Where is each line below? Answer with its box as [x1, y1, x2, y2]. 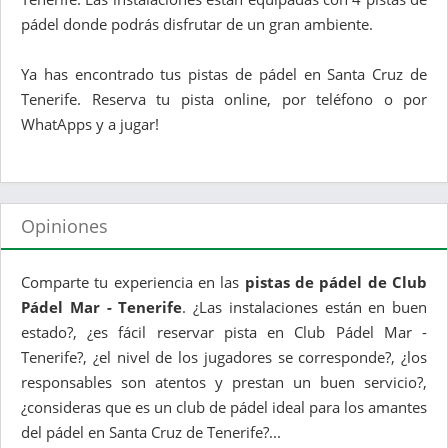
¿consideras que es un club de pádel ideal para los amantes [21, 397, 427, 418]
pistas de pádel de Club [244, 272, 428, 293]
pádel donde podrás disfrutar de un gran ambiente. [21, 14, 373, 35]
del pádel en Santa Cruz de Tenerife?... [21, 422, 281, 443]
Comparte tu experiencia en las [21, 272, 245, 293]
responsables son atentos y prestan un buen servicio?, [21, 372, 427, 393]
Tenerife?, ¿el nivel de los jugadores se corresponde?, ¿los [21, 347, 427, 368]
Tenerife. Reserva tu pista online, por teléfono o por [21, 89, 427, 110]
